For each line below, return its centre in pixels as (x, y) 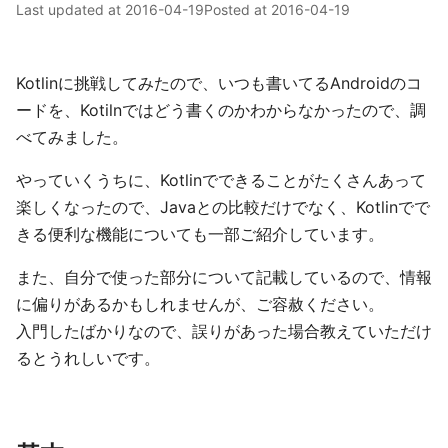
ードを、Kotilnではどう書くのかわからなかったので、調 (221, 110)
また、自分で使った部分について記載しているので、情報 (224, 277)
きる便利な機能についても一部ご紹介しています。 (200, 234)
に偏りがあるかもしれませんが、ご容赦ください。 (200, 304)
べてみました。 (72, 137)
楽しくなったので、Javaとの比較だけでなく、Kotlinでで (223, 207)
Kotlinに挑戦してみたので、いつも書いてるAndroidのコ (219, 83)
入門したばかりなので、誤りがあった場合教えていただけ (224, 331)
